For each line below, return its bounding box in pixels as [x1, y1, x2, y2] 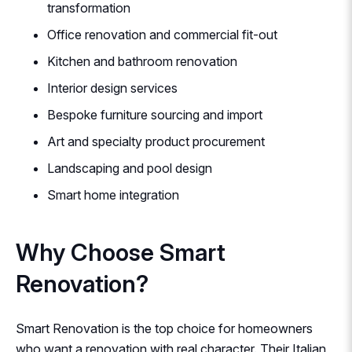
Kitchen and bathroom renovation [47, 53, 237, 70]
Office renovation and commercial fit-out [47, 27, 277, 43]
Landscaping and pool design [47, 160, 212, 177]
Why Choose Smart [16, 238, 225, 267]
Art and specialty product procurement [47, 134, 265, 150]
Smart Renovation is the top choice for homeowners [16, 321, 313, 337]
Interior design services [47, 80, 178, 97]
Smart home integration [47, 187, 179, 203]
